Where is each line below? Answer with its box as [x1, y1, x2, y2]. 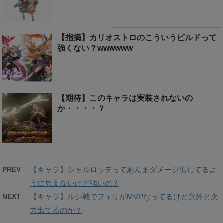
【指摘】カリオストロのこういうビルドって [57, 33, 217, 42]
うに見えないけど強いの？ [30, 179, 119, 188]
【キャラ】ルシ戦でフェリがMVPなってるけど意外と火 [30, 192, 218, 201]
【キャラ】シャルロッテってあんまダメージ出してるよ [30, 165, 217, 174]
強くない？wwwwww [57, 44, 133, 53]
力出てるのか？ [30, 206, 82, 215]
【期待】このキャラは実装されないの [57, 94, 193, 103]
